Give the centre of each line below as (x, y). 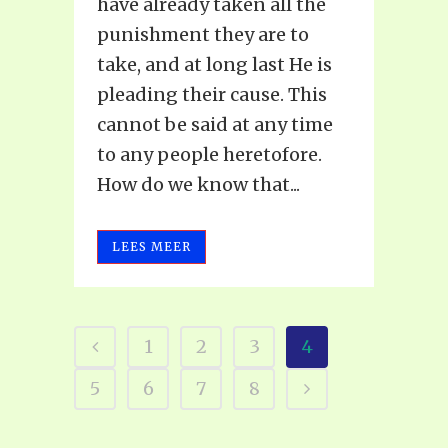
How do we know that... (198, 185)
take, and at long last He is (214, 65)
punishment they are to (203, 35)
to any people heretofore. (209, 155)
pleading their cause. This (212, 95)
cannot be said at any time (215, 125)
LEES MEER (151, 247)
